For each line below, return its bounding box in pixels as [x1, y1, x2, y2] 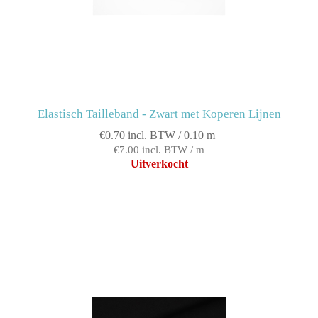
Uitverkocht [130, 158, 188, 170]
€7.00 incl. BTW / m [114, 144, 204, 156]
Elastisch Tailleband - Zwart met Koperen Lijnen [37, 107, 281, 121]
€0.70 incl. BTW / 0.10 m [99, 129, 215, 142]
